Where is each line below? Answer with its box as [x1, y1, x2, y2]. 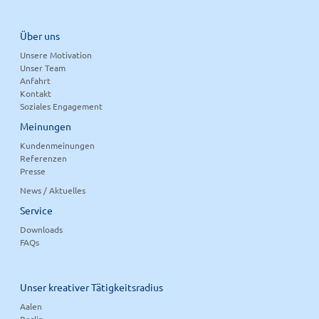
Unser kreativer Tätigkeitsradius [20, 280, 164, 293]
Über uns [20, 28, 61, 42]
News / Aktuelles [20, 184, 86, 196]
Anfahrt [20, 74, 51, 86]
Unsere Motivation [20, 48, 93, 61]
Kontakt [20, 87, 52, 99]
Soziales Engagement [20, 100, 103, 112]
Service [20, 203, 53, 216]
